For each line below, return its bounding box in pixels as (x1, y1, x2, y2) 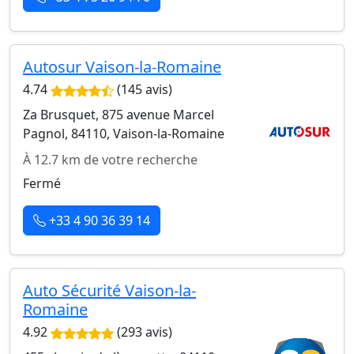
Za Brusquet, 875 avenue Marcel (23, 105, 214, 123)
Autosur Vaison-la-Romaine (23, 55, 221, 77)
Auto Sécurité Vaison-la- (23, 279, 196, 301)
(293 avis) (114, 322, 172, 341)
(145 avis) (114, 80, 172, 98)
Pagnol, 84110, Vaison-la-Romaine (23, 124, 224, 142)
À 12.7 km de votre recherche (23, 150, 198, 168)
